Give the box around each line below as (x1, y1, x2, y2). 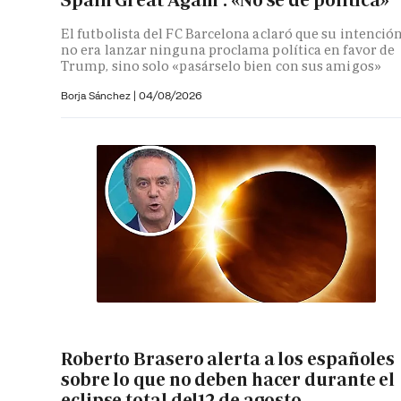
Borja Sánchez (61, 88, 133, 102)
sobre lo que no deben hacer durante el (61, 368, 396, 392)
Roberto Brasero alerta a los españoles (61, 347, 396, 371)
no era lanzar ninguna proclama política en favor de (61, 40, 396, 58)
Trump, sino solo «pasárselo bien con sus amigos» (61, 56, 381, 74)
